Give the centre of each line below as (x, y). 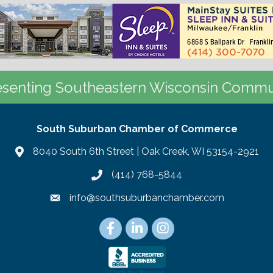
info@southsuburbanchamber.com (147, 197)
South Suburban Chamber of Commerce (137, 129)
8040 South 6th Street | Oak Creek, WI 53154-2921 (146, 151)
